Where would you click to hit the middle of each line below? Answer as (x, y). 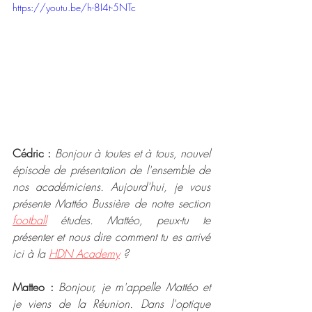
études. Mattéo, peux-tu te (128, 220)
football (30, 220)
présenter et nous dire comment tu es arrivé (111, 236)
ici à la (31, 253)
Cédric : (32, 153)
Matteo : (33, 287)
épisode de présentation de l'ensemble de (111, 170)
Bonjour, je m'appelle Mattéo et (134, 287)
